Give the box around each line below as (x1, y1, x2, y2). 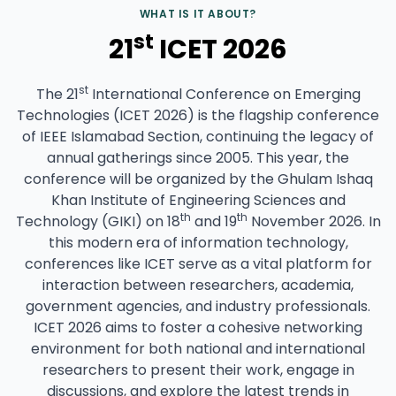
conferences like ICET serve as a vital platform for (24, 254, 372, 275)
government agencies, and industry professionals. (26, 296, 370, 317)
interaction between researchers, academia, (42, 275, 354, 296)
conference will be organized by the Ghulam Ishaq (23, 169, 373, 190)
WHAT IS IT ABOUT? (139, 6, 257, 22)
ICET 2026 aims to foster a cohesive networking (34, 317, 362, 339)
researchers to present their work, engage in (42, 360, 354, 381)
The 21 (35, 84, 79, 105)
